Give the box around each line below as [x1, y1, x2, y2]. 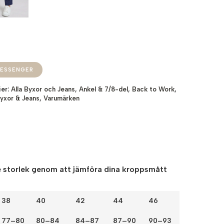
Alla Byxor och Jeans [11, 85, 75, 93]
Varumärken [43, 94, 80, 102]
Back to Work [132, 85, 175, 93]
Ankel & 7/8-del [79, 85, 128, 93]
